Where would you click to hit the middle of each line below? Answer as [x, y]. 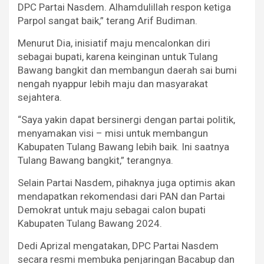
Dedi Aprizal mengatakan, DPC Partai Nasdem [118, 246]
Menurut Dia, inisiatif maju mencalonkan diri [114, 43]
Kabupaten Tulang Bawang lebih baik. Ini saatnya [123, 147]
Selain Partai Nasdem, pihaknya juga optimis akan [126, 183]
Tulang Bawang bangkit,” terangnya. [95, 161]
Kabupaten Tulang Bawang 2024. [90, 224]
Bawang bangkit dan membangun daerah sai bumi [127, 70]
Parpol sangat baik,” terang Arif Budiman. [108, 21]
